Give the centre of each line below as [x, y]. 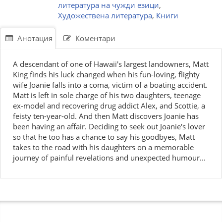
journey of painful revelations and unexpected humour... [109, 158]
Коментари [94, 38]
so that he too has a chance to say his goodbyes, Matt [104, 137]
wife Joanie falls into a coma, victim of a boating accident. [110, 85]
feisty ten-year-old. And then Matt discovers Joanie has [106, 116]
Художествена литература [105, 15]
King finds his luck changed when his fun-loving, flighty [106, 74]
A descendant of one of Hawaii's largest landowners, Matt [111, 64]
